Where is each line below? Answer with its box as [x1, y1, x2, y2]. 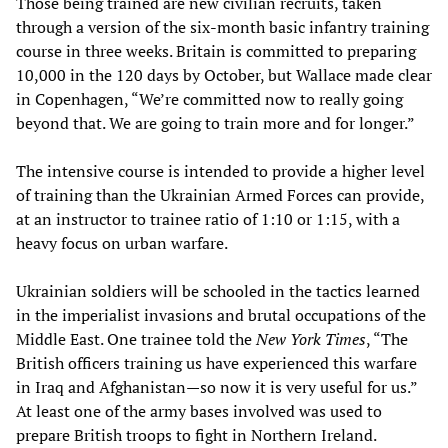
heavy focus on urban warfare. [16, 232, 228, 255]
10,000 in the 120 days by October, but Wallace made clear [16, 64, 432, 87]
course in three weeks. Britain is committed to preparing [16, 40, 416, 63]
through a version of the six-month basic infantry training [16, 16, 429, 39]
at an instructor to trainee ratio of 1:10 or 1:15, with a [16, 208, 400, 231]
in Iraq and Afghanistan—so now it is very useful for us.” [16, 376, 417, 399]
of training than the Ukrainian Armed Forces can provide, [16, 184, 424, 207]
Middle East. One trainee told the [16, 328, 256, 351]
